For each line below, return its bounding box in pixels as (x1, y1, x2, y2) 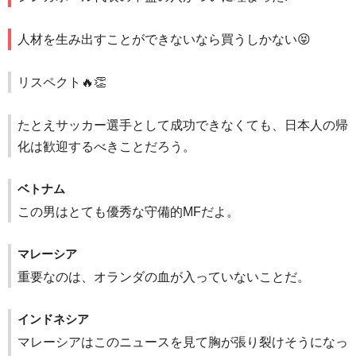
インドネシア (17, 312, 89, 327)
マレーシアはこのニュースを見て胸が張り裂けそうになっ (17, 335, 348, 350)
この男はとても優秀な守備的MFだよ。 (17, 205, 239, 219)
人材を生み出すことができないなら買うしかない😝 (17, 33, 311, 47)
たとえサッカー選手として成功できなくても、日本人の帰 (17, 118, 348, 133)
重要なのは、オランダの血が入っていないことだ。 (17, 270, 310, 284)
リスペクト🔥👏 (17, 75, 106, 90)
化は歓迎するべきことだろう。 (17, 140, 195, 154)
